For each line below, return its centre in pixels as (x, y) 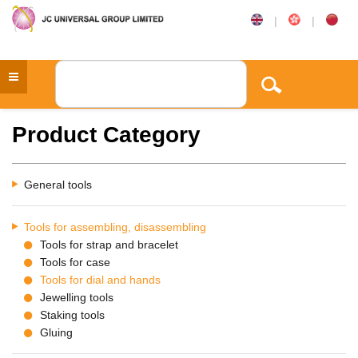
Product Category (106, 135)
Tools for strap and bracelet (109, 245)
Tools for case (75, 262)
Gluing (56, 332)
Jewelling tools (77, 297)
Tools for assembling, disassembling (115, 227)
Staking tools (72, 315)
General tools (58, 185)
